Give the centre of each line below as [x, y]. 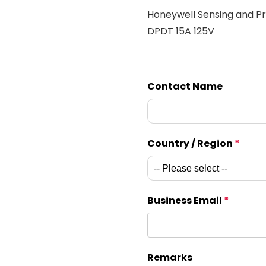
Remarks [170, 257]
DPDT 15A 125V [181, 31]
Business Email [186, 200]
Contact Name [185, 86]
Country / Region [191, 143]
